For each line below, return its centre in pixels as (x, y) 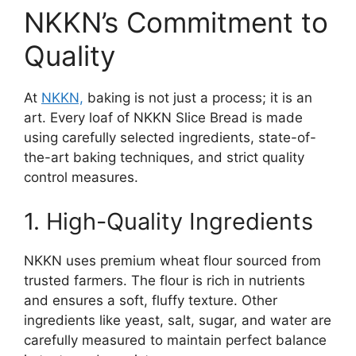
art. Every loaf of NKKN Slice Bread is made (163, 118)
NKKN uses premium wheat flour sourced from (172, 260)
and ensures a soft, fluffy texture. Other (151, 300)
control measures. (81, 178)
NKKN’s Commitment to (176, 23)
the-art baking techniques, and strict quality (164, 158)
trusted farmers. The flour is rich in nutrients (164, 280)
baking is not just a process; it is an (198, 98)
